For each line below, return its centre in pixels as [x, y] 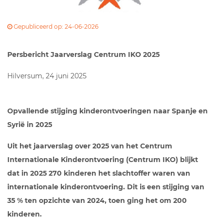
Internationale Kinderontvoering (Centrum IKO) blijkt [103, 159]
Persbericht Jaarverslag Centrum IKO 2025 [83, 54]
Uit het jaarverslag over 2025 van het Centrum [90, 146]
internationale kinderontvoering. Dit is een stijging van [106, 187]
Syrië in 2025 [30, 124]
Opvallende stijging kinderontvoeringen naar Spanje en [108, 111]
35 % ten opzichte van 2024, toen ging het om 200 [97, 200]
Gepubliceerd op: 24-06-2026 [55, 26]
